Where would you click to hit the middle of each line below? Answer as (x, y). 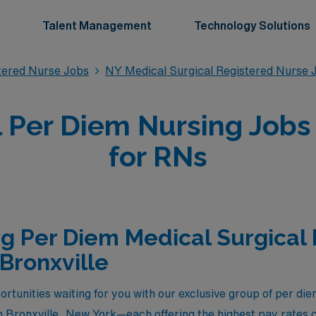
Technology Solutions (252, 25)
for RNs (158, 156)
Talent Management (97, 25)
